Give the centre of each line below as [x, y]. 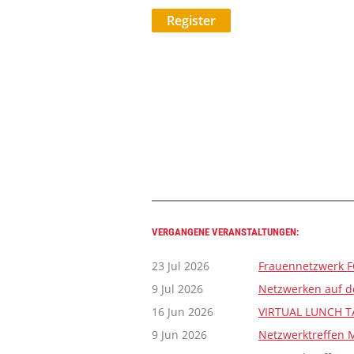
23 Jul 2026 [181, 266]
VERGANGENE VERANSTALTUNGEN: [226, 232]
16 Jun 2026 [183, 312]
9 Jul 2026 [177, 289]
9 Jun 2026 [179, 335]
